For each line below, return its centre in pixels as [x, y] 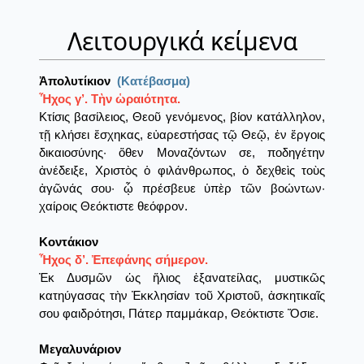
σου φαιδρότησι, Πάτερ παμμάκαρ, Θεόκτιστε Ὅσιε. [179, 314]
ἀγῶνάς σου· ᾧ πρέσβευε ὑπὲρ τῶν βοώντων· [182, 188]
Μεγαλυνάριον [80, 349]
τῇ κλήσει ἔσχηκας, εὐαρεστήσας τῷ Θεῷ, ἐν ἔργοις [182, 135]
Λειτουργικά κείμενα [182, 41]
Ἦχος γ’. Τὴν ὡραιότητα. [110, 99]
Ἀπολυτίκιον [75, 81]
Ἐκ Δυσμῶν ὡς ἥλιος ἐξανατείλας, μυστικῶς [182, 278]
